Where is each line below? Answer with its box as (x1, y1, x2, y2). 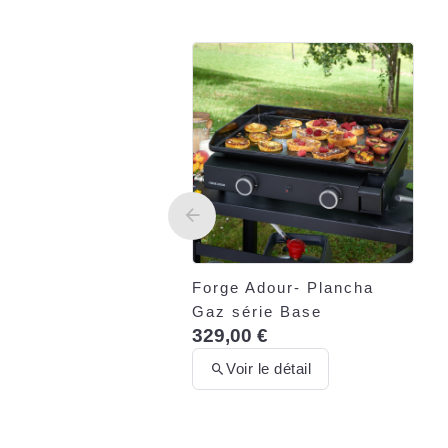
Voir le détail (226, 360, 312, 378)
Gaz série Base (192, 302, 322, 320)
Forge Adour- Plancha (192, 278, 374, 296)
